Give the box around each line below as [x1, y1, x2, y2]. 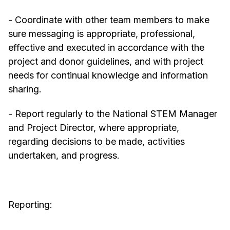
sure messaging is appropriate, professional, [8, 28, 195, 40]
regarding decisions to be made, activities [8, 136, 185, 147]
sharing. [8, 84, 42, 95]
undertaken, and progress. [8, 150, 120, 161]
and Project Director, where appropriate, [8, 122, 179, 133]
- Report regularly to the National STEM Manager [8, 108, 217, 120]
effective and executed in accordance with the [8, 42, 204, 53]
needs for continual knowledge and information [8, 70, 208, 81]
